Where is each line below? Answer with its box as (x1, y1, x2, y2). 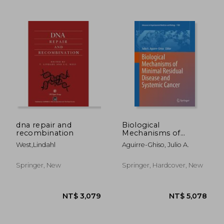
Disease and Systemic (122, 144, 204, 153)
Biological (122, 120, 160, 129)
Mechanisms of (122, 128, 180, 137)
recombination (16, 128, 74, 137)
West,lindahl (16, 140, 56, 148)
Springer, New (16, 161, 61, 169)
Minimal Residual (122, 136, 187, 145)
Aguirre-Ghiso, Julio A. (122, 140, 189, 148)
